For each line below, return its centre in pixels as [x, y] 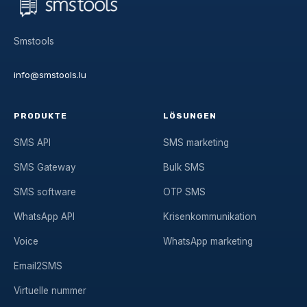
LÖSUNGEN [190, 116]
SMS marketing [196, 143]
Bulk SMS [184, 168]
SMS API [32, 143]
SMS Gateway [45, 168]
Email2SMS [38, 266]
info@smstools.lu [50, 74]
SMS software [45, 192]
